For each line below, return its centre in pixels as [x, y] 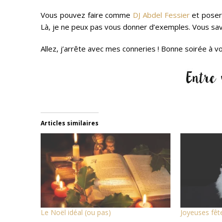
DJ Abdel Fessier [163, 15]
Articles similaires [70, 123]
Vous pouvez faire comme [87, 15]
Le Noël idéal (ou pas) [76, 212]
